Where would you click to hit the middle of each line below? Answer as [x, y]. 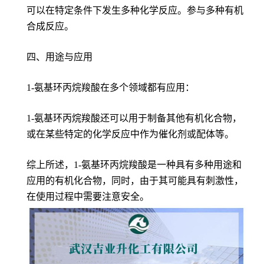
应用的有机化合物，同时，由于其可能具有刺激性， [135, 181]
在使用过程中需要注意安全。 [88, 197]
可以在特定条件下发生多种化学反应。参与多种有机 [135, 11]
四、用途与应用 [60, 57]
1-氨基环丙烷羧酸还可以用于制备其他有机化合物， [134, 118]
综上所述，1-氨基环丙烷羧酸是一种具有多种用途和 [134, 165]
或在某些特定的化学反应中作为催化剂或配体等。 [130, 134]
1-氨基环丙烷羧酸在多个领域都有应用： [110, 88]
